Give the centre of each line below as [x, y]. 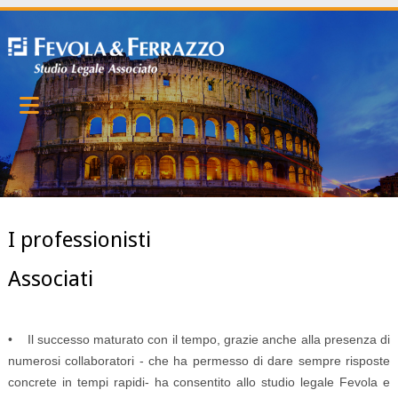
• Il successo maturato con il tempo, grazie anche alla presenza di [199, 339]
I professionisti [79, 240]
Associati [50, 279]
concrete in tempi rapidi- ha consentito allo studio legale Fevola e [199, 382]
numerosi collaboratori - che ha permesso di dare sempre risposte [199, 360]
